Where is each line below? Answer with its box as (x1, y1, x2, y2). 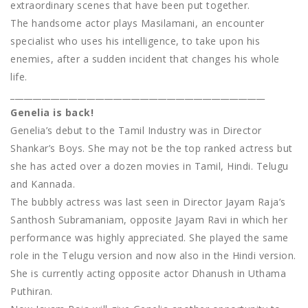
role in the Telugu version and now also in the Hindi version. (10, 249, 296, 263)
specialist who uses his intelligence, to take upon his (10, 34, 260, 48)
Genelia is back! (10, 106, 93, 120)
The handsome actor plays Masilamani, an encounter (10, 16, 265, 30)
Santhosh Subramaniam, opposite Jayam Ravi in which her (10, 213, 287, 227)
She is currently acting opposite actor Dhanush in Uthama (10, 267, 286, 280)
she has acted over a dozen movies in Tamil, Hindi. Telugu (10, 159, 289, 173)
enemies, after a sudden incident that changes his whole (10, 52, 280, 66)
